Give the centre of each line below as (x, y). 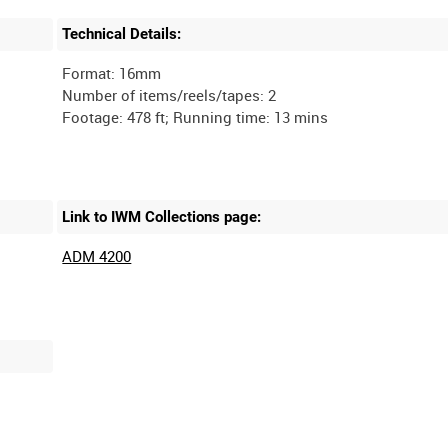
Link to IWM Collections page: (162, 217)
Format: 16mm (112, 73)
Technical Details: (122, 34)
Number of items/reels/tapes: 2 (169, 95)
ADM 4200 (97, 255)
